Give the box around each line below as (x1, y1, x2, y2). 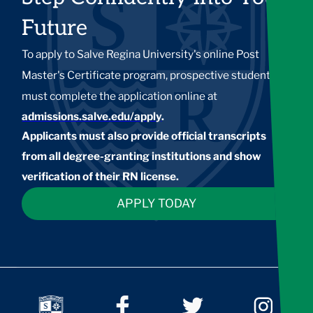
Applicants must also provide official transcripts (22, 129, 267, 143)
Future (22, 15, 88, 41)
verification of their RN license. (22, 169, 180, 183)
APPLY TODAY (117, 196, 196, 210)
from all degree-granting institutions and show (22, 149, 262, 163)
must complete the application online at (22, 89, 218, 103)
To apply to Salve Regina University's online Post (22, 47, 260, 61)
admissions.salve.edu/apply (22, 109, 162, 123)
